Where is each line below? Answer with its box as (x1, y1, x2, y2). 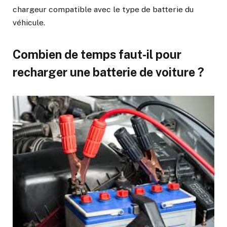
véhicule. (13, 17, 45, 27)
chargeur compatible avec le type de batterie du (13, 4, 194, 14)
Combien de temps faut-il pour (13, 47, 181, 61)
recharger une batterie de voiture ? (13, 65, 204, 79)
